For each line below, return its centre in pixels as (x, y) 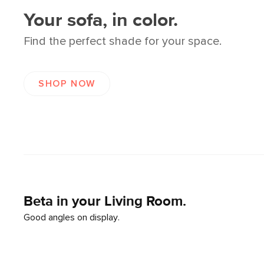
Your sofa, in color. (101, 21)
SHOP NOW (67, 84)
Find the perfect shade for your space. (123, 42)
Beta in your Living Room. (105, 202)
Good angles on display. (72, 218)
